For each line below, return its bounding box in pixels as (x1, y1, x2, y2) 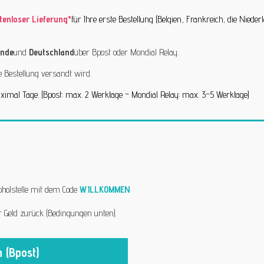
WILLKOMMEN (79, 183, 130, 195)
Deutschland (28, 46, 74, 58)
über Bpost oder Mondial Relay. (74, 46, 179, 58)
